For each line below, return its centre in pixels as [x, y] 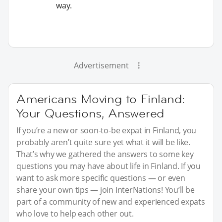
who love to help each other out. [75, 213]
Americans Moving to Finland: [101, 99]
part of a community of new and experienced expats [111, 201]
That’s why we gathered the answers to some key [105, 154]
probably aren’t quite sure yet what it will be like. [104, 142]
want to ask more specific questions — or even [101, 178]
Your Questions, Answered [90, 113]
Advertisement [101, 65]
